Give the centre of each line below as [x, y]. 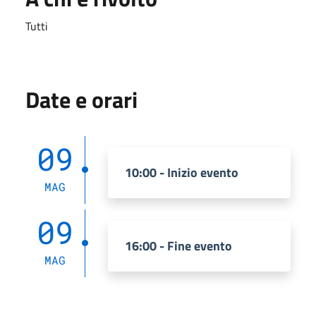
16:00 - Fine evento [178, 245]
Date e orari [81, 99]
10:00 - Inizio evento [182, 172]
